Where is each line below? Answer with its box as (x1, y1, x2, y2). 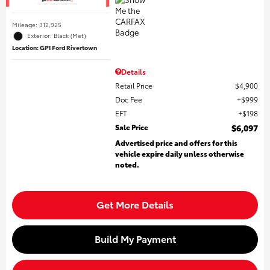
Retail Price (115, 80, 153, 91)
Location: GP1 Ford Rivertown (12, 43, 97, 52)
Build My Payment (94, 231, 176, 246)
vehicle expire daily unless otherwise (115, 148, 245, 159)
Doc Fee (115, 94, 143, 105)
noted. (115, 159, 140, 170)
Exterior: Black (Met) (27, 31, 86, 40)
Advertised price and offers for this (115, 137, 238, 148)
